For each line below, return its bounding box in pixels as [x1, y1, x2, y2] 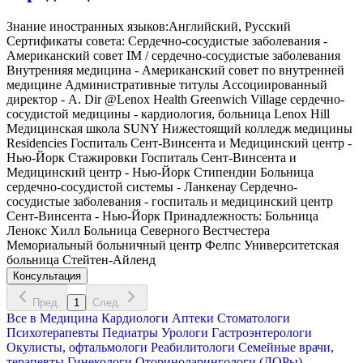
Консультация [13, 269, 81, 282]
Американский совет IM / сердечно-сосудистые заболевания [6, 48, 340, 62]
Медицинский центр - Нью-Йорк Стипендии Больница [6, 164, 314, 179]
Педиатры [99, 325, 158, 340]
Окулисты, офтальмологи [6, 340, 147, 354]
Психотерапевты [6, 325, 99, 340]
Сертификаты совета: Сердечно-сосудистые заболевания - [6, 33, 327, 48]
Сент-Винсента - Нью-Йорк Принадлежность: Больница [6, 208, 318, 223]
